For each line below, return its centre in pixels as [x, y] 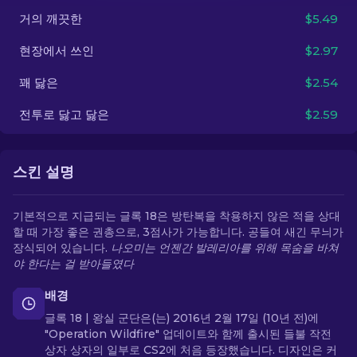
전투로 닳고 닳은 [64, 114]
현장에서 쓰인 [57, 51]
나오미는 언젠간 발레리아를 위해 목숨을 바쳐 [225, 248]
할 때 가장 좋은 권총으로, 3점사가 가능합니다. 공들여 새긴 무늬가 [178, 232]
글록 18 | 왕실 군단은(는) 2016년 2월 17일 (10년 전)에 [182, 318]
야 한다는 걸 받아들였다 [73, 264]
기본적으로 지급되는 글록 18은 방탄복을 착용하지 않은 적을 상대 [177, 216]
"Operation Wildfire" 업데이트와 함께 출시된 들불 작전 [188, 334]
